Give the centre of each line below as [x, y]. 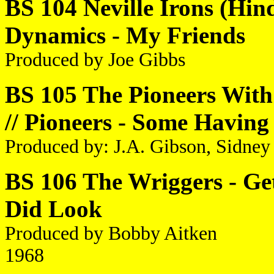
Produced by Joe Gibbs [95, 60]
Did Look [54, 209]
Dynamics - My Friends [125, 35]
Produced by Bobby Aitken [111, 233]
